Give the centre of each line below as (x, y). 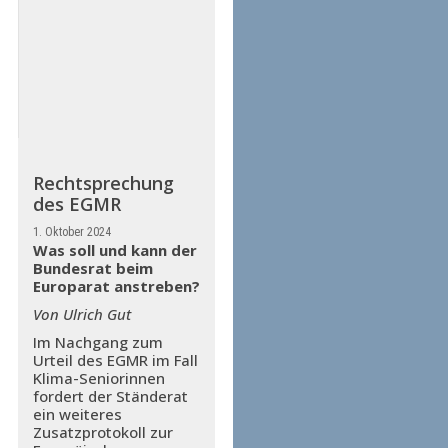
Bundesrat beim (92, 268)
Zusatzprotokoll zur (102, 432)
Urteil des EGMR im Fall (115, 360)
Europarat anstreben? (116, 286)
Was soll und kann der (114, 250)
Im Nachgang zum (97, 342)
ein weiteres (77, 414)
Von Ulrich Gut (81, 314)
